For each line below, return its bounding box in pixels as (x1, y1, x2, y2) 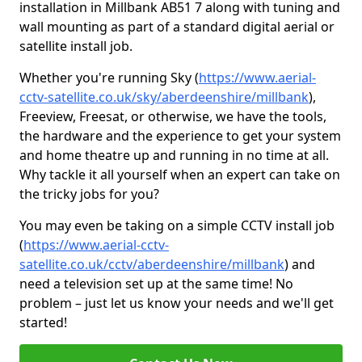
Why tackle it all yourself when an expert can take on (19, 166, 340, 183)
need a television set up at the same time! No (19, 275, 293, 293)
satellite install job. (19, 37, 133, 55)
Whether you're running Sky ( (19, 69, 199, 86)
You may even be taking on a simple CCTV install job (19, 217, 335, 234)
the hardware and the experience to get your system (19, 127, 341, 145)
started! (19, 314, 67, 331)
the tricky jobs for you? (19, 185, 159, 203)
